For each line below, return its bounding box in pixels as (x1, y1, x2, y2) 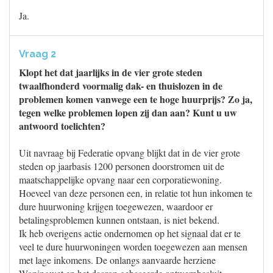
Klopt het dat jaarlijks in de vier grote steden (19, 65, 202, 79)
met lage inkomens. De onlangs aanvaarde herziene (19, 253, 216, 266)
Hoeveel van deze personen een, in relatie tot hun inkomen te (19, 186, 252, 199)
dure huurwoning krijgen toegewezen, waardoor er (19, 200, 213, 213)
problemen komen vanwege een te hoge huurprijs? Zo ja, (19, 92, 252, 106)
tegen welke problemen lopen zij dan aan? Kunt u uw (19, 105, 237, 119)
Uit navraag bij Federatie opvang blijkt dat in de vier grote (19, 146, 240, 159)
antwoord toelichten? (19, 119, 105, 133)
